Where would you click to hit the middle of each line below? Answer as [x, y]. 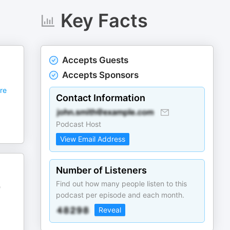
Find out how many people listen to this [122, 184]
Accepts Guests [95, 60]
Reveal [110, 210]
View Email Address [93, 139]
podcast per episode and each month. [120, 195]
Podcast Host [79, 124]
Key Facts [104, 21]
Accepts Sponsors [101, 75]
